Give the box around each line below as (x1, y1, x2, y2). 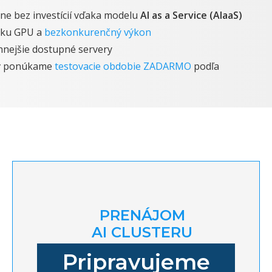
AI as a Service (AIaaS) (140, 8, 242, 22)
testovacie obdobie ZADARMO (55, 59, 194, 73)
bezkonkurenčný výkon (44, 25, 151, 39)
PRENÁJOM (99, 206, 185, 224)
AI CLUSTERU (92, 223, 192, 241)
